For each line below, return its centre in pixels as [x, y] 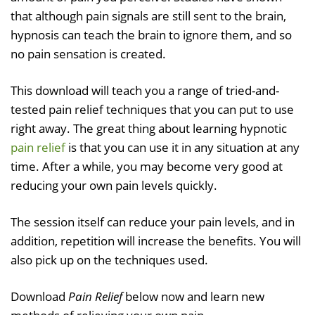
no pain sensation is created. [88, 53]
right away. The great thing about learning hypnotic [149, 128]
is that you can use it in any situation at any [182, 147]
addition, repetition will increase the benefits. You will [156, 240]
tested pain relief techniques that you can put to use [152, 109]
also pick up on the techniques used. [109, 259]
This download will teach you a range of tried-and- [145, 90]
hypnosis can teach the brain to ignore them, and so [151, 34]
